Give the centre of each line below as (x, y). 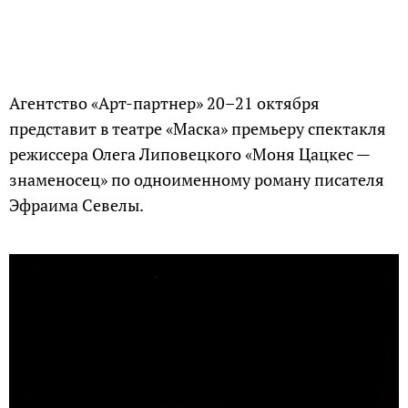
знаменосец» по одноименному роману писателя (197, 179)
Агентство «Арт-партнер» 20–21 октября (164, 103)
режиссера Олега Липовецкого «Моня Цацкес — (189, 154)
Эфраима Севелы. (76, 205)
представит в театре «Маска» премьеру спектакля (198, 128)
